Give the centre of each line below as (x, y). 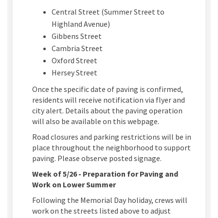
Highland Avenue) (81, 24)
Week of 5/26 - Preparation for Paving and (105, 174)
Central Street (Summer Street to (108, 12)
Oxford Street (74, 61)
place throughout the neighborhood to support (111, 148)
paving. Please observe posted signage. (97, 158)
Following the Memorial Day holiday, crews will (110, 200)
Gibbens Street (77, 36)
